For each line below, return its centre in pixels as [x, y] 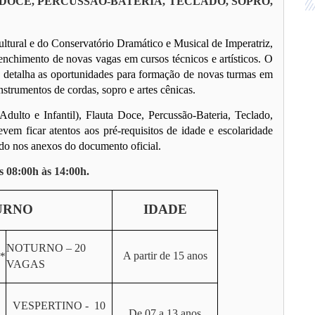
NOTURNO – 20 [46, 248]
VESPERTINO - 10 [59, 306]
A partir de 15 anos [165, 256]
